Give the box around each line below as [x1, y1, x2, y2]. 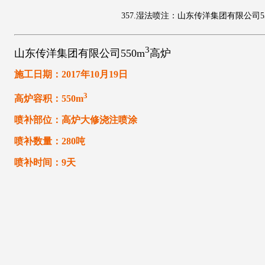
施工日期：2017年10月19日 [14, 69, 128, 79]
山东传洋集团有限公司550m [14, 47, 145, 59]
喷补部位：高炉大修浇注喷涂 [14, 115, 137, 125]
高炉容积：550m [14, 93, 83, 104]
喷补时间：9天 [14, 157, 76, 168]
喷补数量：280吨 [14, 136, 85, 147]
